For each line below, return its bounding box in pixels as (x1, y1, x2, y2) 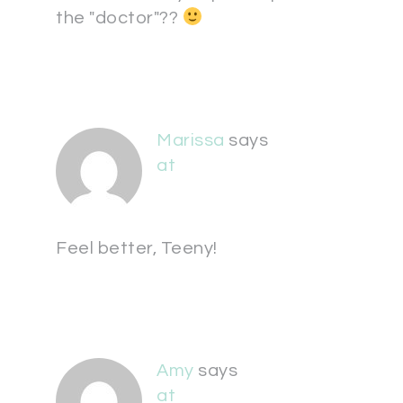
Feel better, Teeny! (56, 239, 218, 257)
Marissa (157, 131, 225, 149)
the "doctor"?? (56, 9, 183, 27)
